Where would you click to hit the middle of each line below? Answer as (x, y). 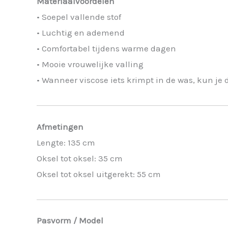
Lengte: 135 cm (66, 142)
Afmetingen (60, 126)
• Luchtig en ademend (81, 33)
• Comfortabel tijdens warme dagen (106, 49)
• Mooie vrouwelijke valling (90, 64)
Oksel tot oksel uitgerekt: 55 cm (99, 174)
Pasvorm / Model (70, 221)
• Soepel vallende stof (79, 17)
